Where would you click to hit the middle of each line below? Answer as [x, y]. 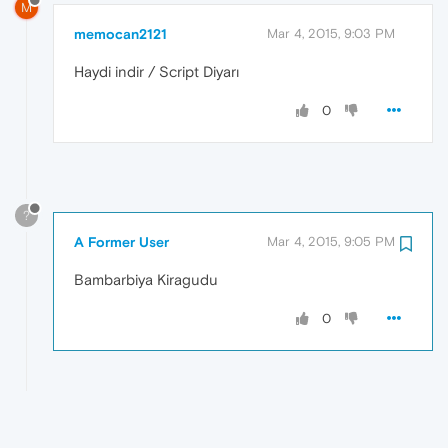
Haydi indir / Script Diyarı [156, 71]
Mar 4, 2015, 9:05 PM [331, 241]
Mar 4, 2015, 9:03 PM [331, 33]
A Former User [121, 241]
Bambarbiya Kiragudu [146, 279]
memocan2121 [120, 33]
